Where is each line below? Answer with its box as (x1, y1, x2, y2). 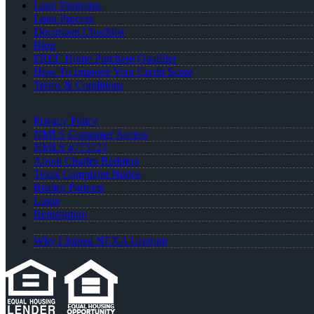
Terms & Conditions (34, 79, 123, 92)
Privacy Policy (34, 115, 98, 128)
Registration (34, 208, 87, 221)
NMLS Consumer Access (34, 128, 147, 141)
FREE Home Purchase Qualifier (34, 53, 177, 65)
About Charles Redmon (34, 155, 139, 168)
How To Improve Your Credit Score (34, 66, 193, 78)
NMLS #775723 (34, 142, 107, 154)
